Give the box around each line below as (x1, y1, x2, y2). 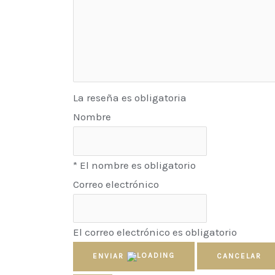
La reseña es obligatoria (73, 91, 187, 104)
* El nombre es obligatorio (73, 158, 196, 171)
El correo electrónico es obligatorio (73, 226, 238, 239)
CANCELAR (217, 252, 262, 261)
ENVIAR (93, 252, 125, 261)
